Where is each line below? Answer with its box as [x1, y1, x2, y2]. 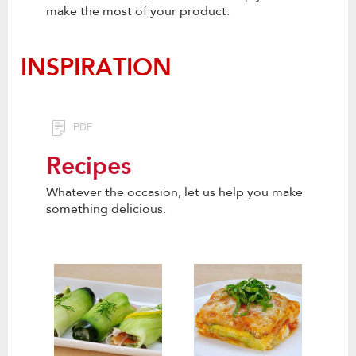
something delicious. [46, 199, 166, 218]
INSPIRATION [21, 50, 186, 82]
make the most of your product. [46, 2, 230, 20]
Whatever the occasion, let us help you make [46, 183, 303, 201]
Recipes [46, 149, 131, 180]
